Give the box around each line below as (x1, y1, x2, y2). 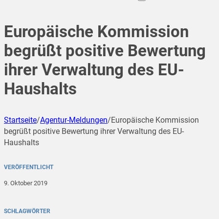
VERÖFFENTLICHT (4, 164, 53, 171)
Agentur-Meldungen (40, 115, 108, 125)
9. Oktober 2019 (4, 179, 47, 187)
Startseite (4, 115, 37, 125)
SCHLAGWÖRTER (4, 208, 50, 215)
